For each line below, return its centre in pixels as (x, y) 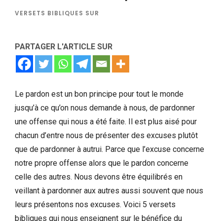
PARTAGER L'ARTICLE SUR (64, 46)
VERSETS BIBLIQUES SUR (57, 13)
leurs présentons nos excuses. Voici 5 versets (95, 204)
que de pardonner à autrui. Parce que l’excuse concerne (110, 149)
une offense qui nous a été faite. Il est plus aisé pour (106, 121)
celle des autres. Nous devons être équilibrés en (99, 177)
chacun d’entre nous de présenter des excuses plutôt (106, 135)
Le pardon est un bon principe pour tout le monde (99, 94)
